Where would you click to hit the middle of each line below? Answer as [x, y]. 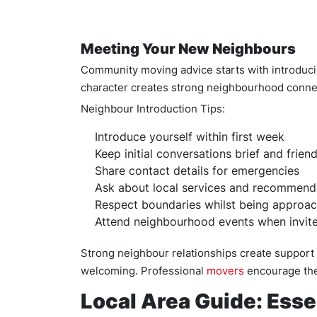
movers [225, 271]
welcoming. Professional [144, 271]
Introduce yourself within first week [190, 137]
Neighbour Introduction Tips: [153, 109]
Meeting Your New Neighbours [188, 49]
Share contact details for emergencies [197, 171]
